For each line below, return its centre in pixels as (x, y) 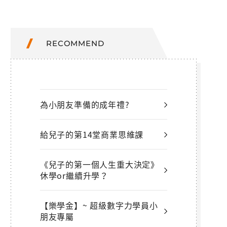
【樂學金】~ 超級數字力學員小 (99, 205)
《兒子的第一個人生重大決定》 (100, 164)
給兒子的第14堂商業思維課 (92, 134)
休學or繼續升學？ (74, 175)
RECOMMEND (75, 43)
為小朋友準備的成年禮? (85, 104)
